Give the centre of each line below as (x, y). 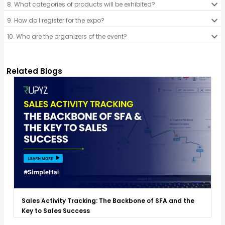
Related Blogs (34, 71)
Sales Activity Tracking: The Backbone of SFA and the (108, 200)
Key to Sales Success (55, 210)
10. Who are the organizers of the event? (67, 36)
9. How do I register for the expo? (55, 20)
